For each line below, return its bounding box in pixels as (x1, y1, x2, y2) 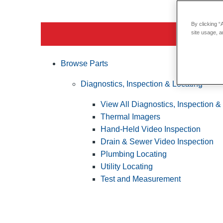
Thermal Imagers (101, 112, 160, 121)
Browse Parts (61, 59, 108, 68)
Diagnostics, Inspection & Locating (81, 79, 203, 88)
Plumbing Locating (101, 149, 167, 158)
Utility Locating (101, 162, 153, 171)
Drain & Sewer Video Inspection (101, 137, 214, 146)
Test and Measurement (101, 174, 181, 183)
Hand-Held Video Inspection (101, 124, 201, 133)
